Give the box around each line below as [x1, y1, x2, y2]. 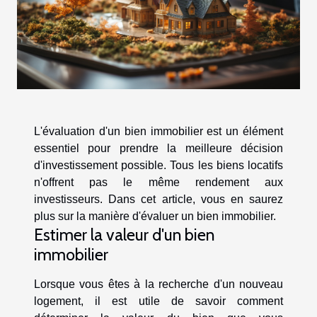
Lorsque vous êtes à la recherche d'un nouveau [34, 278, 283, 291]
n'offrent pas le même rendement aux [34, 176, 283, 189]
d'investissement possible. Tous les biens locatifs [34, 159, 283, 172]
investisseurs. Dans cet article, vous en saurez [34, 193, 283, 206]
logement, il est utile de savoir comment [34, 295, 283, 308]
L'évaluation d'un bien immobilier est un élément [34, 125, 283, 138]
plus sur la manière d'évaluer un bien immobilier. [34, 210, 276, 223]
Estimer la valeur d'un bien [34, 224, 214, 246]
